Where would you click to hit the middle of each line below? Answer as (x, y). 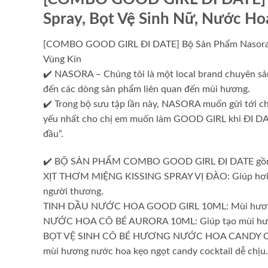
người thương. (73, 191)
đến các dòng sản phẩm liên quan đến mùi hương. (147, 89)
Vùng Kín (62, 59)
